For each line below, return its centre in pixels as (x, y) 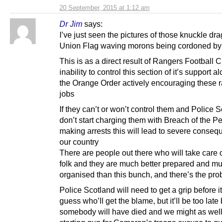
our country (79, 142)
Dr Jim (71, 24)
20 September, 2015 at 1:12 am (105, 7)
